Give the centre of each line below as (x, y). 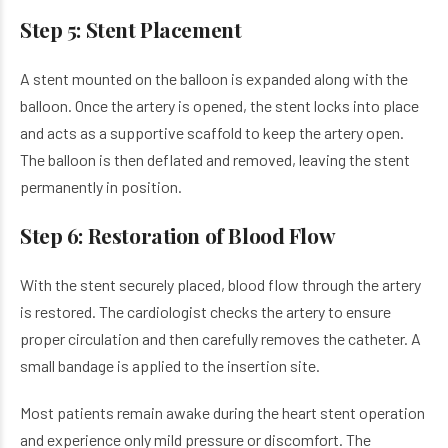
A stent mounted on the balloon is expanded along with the (214, 78)
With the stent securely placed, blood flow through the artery (220, 284)
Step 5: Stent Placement (131, 29)
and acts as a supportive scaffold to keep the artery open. (212, 132)
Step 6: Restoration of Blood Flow (178, 235)
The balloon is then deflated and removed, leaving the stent (215, 159)
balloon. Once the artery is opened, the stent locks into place (219, 105)
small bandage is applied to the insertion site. (170, 365)
